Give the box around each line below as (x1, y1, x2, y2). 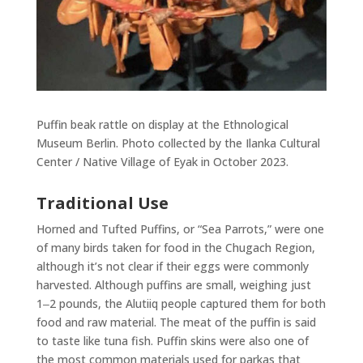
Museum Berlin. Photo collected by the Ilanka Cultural (36, 135, 320, 152)
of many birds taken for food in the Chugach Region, (36, 240, 315, 256)
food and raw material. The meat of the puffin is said (36, 314, 316, 331)
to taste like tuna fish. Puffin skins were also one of (36, 333, 309, 349)
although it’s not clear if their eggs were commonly (36, 258, 309, 275)
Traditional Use (36, 192, 169, 215)
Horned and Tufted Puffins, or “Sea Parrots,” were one (36, 221, 324, 237)
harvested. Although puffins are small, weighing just (36, 277, 311, 293)
